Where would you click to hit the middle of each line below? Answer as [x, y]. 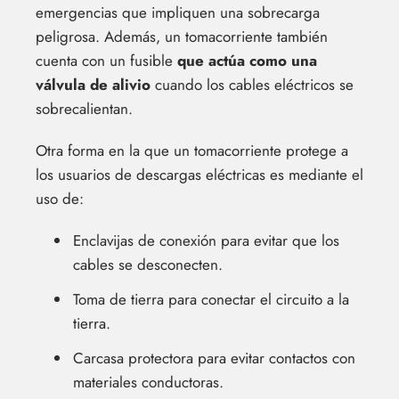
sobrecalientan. [84, 109]
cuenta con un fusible [106, 61]
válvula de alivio [93, 85]
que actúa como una [247, 61]
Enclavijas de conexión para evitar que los [206, 241]
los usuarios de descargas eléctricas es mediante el [199, 175]
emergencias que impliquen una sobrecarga [178, 13]
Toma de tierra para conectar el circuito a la [211, 300]
